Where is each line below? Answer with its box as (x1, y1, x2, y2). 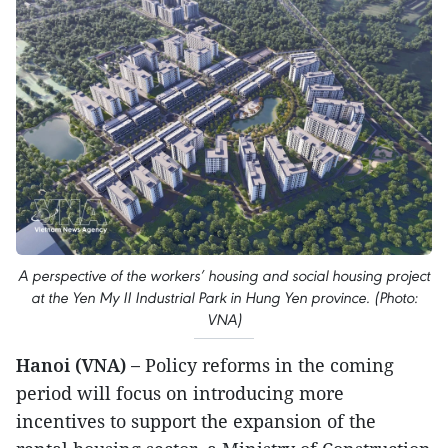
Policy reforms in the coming (140, 353, 394, 378)
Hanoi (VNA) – (16, 353, 140, 378)
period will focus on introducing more (16, 381, 344, 406)
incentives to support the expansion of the (16, 409, 376, 434)
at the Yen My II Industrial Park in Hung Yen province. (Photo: (30, 288, 418, 308)
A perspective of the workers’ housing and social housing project (18, 266, 430, 286)
